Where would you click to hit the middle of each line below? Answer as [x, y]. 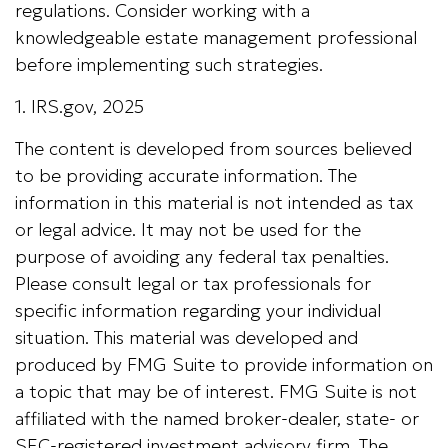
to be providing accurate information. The [186, 175]
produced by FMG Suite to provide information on [224, 364]
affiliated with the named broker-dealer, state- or [217, 418]
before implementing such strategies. [169, 64]
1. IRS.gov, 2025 [79, 106]
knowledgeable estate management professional [216, 37]
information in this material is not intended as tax [214, 202]
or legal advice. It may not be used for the [188, 229]
